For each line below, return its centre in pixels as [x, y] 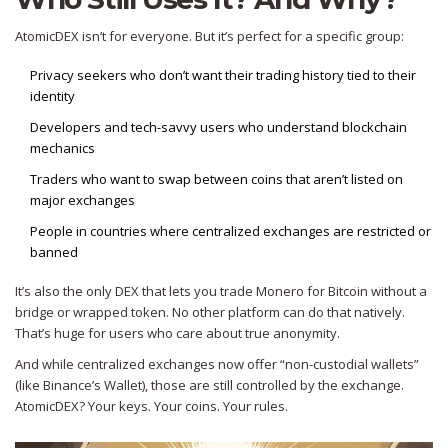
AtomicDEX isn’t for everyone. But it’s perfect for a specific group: [209, 36]
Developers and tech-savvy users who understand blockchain [218, 127]
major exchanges [82, 200]
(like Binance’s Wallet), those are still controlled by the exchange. [209, 385]
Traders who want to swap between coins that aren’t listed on [216, 179]
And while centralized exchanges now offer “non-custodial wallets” [217, 364]
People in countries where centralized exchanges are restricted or [230, 231]
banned [54, 252]
